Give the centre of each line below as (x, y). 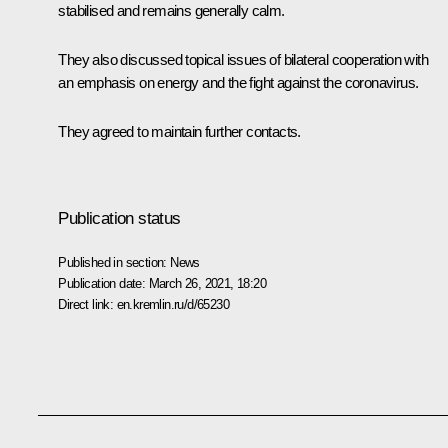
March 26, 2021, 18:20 (207, 283)
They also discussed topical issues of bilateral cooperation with (243, 59)
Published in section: (114, 262)
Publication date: (103, 283)
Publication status (119, 218)
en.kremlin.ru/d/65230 (172, 304)
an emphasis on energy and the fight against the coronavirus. (238, 82)
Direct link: (87, 304)
